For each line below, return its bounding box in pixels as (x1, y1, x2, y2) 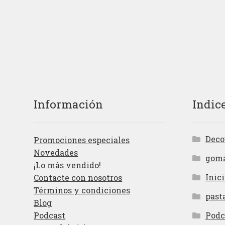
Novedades (34, 147, 78, 158)
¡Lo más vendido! (34, 160, 101, 171)
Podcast (34, 210, 66, 221)
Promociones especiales (34, 135, 130, 146)
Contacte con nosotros (34, 172, 123, 183)
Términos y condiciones (34, 185, 131, 196)
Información (34, 96, 103, 111)
